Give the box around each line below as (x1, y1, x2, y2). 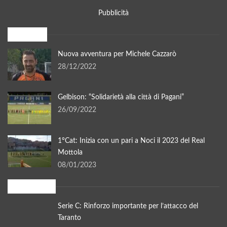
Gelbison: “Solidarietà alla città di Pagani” (58, 94, 184, 101)
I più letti (8, 30, 39, 39)
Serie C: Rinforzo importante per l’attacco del (58, 202, 198, 210)
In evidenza (8, 182, 47, 191)
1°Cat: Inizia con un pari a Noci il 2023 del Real (58, 137, 205, 144)
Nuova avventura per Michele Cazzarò (58, 50, 176, 58)
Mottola (58, 148, 83, 156)
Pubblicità (98, 9, 129, 17)
